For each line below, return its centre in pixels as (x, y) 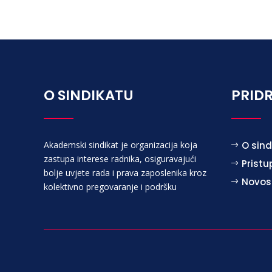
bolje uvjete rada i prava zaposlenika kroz (125, 172)
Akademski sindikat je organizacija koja (121, 144)
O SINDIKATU (89, 95)
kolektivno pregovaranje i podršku (110, 186)
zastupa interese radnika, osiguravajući (120, 158)
